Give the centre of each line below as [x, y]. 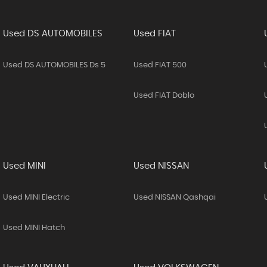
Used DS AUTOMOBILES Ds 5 [54, 65]
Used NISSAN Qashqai [174, 198]
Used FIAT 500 [160, 65]
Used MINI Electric [36, 198]
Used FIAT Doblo [164, 96]
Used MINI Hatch [34, 228]
